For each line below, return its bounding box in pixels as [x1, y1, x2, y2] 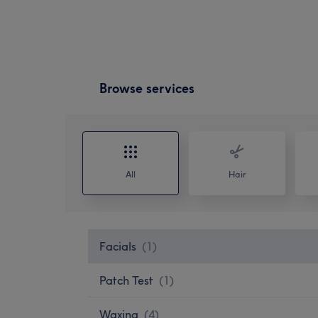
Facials [99, 238, 136, 253]
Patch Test [99, 273, 153, 287]
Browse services [99, 79, 194, 97]
